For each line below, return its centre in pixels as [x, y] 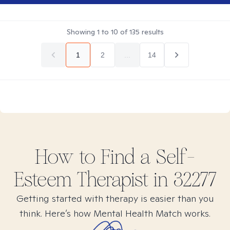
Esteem [43, 180]
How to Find [88, 157]
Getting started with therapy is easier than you [115, 198]
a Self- [168, 157]
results [151, 32]
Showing [82, 32]
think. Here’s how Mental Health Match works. [115, 213]
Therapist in [122, 180]
